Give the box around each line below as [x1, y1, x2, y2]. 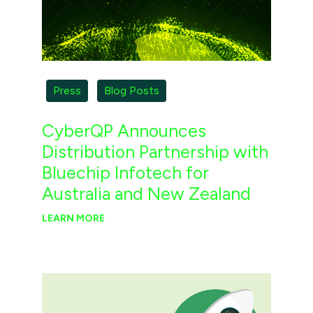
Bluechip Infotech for [41, 161, 209, 183]
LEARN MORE [41, 212, 105, 224]
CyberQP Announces [41, 119, 206, 141]
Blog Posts [103, 83, 159, 97]
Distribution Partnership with [41, 140, 268, 162]
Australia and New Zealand [41, 182, 251, 204]
